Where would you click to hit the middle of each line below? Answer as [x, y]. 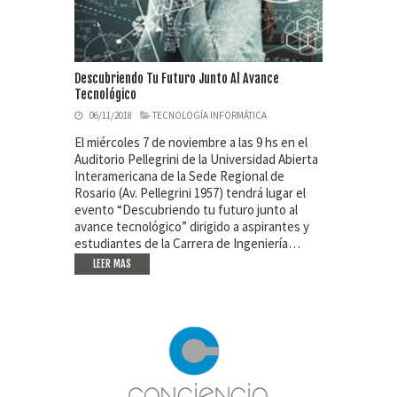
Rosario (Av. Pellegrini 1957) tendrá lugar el [190, 193]
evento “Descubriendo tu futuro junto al [186, 210]
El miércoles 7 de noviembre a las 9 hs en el [191, 143]
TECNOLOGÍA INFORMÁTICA [210, 116]
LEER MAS [112, 264]
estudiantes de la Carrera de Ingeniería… [187, 244]
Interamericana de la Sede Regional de [179, 176]
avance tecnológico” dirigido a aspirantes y [192, 227]
